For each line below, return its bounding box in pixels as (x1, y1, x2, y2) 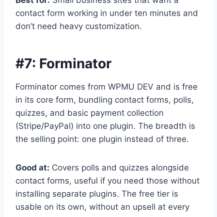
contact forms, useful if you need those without (15, 176, 200, 186)
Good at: (15, 163, 49, 173)
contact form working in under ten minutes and (15, 8, 198, 18)
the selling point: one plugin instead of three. (15, 134, 189, 144)
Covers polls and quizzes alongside (49, 163, 189, 173)
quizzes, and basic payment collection (15, 108, 164, 118)
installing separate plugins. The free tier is (15, 189, 178, 199)
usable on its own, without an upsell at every (15, 202, 189, 212)
